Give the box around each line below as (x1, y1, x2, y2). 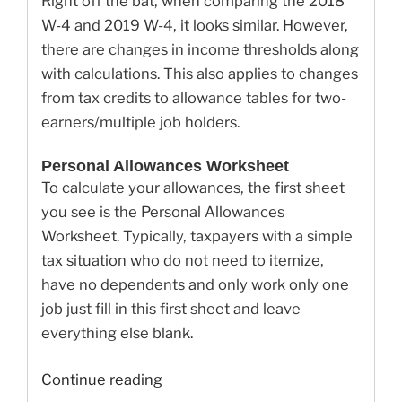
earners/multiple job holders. (41, 112, 240, 131)
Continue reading (41, 371, 162, 389)
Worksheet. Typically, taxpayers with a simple (41, 227, 353, 246)
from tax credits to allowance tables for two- (41, 88, 346, 107)
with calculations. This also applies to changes (41, 64, 358, 83)
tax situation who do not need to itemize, (41, 251, 324, 270)
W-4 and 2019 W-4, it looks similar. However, (41, 15, 348, 34)
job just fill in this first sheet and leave (41, 300, 301, 319)
